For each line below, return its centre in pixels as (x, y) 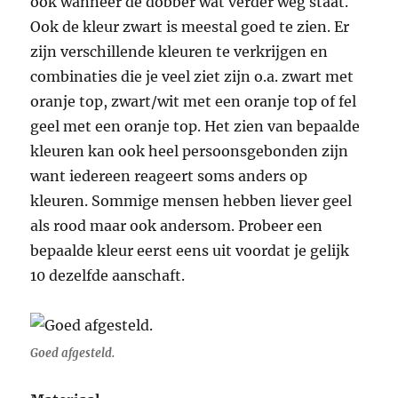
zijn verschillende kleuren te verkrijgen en (179, 52)
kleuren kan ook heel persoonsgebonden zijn (190, 151)
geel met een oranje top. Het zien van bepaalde (195, 127)
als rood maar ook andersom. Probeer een (177, 226)
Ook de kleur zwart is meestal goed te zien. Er (190, 27)
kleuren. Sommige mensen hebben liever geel (191, 201)
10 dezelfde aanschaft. (108, 276)
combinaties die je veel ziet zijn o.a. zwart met (192, 77)
